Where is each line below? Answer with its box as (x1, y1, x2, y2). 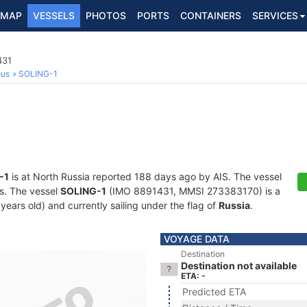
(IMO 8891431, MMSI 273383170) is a (106, 185, 280, 197)
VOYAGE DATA (164, 233, 230, 245)
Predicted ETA (182, 286, 246, 297)
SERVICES (252, 10, 298, 21)
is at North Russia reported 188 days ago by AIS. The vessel (9, 171, 282, 182)
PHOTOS (86, 10, 126, 21)
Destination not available (181, 260, 297, 271)
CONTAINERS (180, 10, 241, 21)
